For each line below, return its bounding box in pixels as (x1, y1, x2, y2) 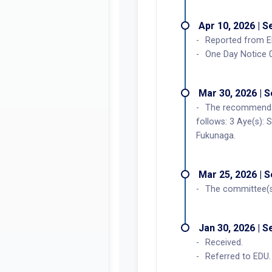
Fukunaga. (196, 130, 236, 141)
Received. (205, 237, 243, 248)
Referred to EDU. (205, 251, 271, 262)
